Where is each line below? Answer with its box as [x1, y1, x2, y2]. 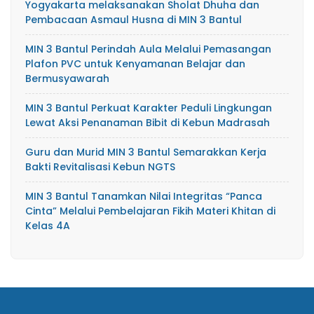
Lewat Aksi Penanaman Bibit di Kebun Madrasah [25, 115, 270, 130]
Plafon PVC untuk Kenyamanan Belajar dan [25, 56, 245, 71]
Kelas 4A [25, 218, 70, 233]
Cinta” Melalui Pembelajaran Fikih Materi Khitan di [25, 203, 275, 218]
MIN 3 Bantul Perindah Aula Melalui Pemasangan [25, 41, 271, 56]
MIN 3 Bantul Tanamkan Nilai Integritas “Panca [25, 189, 262, 203]
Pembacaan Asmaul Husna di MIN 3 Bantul [25, 12, 242, 27]
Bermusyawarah [25, 71, 109, 86]
